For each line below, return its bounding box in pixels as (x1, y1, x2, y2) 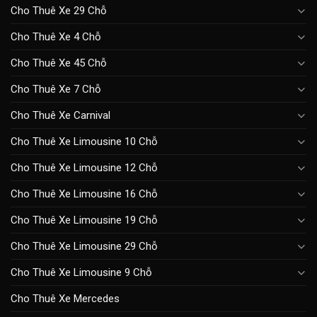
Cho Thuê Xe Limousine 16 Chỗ (11, 187, 158, 200)
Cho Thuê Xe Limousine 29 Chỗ (11, 239, 158, 253)
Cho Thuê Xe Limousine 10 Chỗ (11, 134, 158, 148)
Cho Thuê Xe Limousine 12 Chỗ (11, 161, 158, 174)
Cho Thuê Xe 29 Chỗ (11, 4, 107, 17)
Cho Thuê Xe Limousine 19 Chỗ (11, 213, 158, 226)
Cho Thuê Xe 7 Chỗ (11, 82, 101, 96)
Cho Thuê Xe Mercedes (11, 292, 120, 305)
